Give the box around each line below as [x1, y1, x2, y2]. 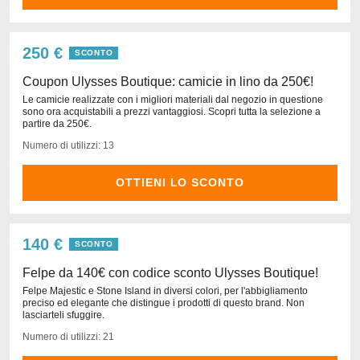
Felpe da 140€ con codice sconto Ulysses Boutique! [22, 266, 318, 280]
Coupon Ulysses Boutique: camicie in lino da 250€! [22, 75, 313, 88]
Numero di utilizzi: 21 [22, 331, 114, 342]
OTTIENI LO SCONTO [115, 176, 245, 189]
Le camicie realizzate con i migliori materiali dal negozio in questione [22, 94, 323, 105]
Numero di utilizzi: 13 [22, 140, 114, 151]
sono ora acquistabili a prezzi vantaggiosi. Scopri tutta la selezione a [22, 106, 321, 117]
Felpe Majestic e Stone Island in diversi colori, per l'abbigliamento [22, 285, 308, 297]
